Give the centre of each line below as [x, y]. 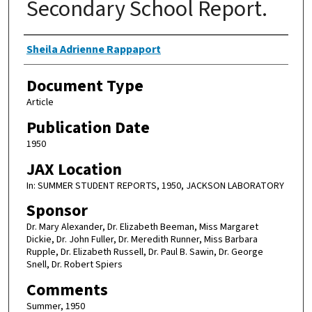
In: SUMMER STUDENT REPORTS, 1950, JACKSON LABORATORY [155, 186]
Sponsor [57, 211]
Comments [67, 290]
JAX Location [74, 169]
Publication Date [88, 127]
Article [40, 103]
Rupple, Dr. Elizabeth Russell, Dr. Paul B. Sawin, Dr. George [145, 252]
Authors [51, 49]
